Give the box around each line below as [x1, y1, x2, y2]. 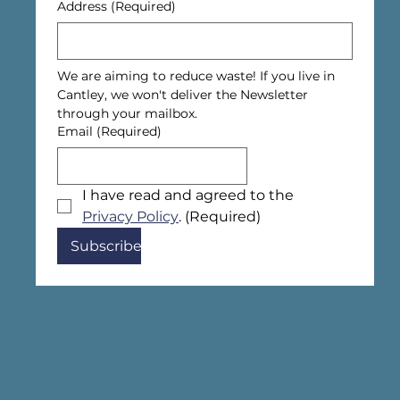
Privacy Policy [82, 208, 179, 225]
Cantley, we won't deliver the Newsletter [57, 87, 308, 103]
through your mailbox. [57, 105, 197, 121]
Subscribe [71, 237, 142, 254]
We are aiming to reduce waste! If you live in [57, 68, 335, 84]
